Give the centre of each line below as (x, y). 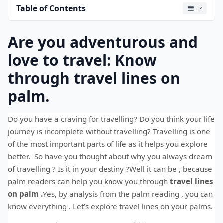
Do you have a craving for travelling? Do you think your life (111, 119)
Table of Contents (51, 9)
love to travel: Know (82, 60)
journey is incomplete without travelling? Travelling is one (109, 132)
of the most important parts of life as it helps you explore (108, 144)
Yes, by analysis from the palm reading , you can (128, 194)
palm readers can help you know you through (89, 181)
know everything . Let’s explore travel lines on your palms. (110, 206)
